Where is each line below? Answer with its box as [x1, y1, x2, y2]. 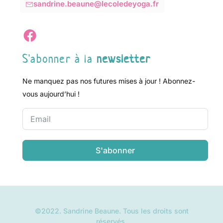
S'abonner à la [22, 51, 97, 67]
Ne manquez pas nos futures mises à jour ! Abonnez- [22, 77, 195, 86]
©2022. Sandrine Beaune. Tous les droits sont [34, 206, 189, 215]
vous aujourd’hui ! [22, 90, 80, 99]
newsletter [97, 51, 150, 67]
